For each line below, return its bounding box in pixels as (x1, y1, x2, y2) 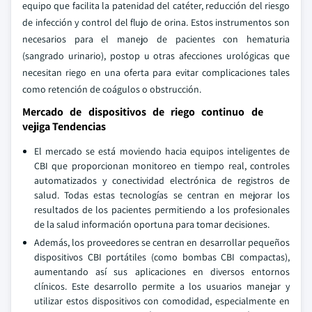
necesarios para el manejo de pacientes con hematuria (22, 33, 290, 45)
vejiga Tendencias (22, 119, 106, 134)
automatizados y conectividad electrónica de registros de (34, 174, 290, 187)
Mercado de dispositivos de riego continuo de (22, 104, 263, 119)
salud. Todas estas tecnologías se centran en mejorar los (34, 189, 290, 201)
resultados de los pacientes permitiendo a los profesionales (34, 203, 290, 216)
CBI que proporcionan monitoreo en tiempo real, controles (34, 159, 290, 172)
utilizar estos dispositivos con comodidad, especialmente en (34, 295, 290, 307)
